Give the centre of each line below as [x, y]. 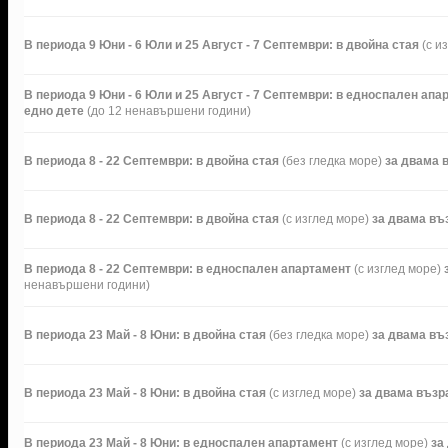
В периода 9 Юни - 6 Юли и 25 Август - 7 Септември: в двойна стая [223, 44]
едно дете [55, 110]
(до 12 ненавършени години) [169, 110]
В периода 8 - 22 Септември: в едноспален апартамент [189, 268]
